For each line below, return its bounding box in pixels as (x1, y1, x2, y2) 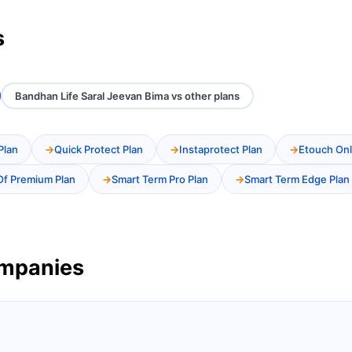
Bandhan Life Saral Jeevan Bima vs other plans (15, 90, 240, 103)
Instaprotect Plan (179, 143, 262, 156)
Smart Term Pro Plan (112, 173, 208, 186)
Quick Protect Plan (54, 143, 143, 156)
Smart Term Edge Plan (244, 173, 350, 186)
